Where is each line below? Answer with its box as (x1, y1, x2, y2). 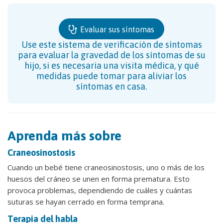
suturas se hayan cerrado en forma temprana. (7, 196, 164, 207)
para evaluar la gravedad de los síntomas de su (17, 49, 206, 60)
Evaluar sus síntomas (78, 24, 154, 34)
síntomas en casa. (76, 81, 147, 92)
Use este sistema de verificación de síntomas (21, 39, 202, 50)
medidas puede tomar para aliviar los (36, 70, 187, 81)
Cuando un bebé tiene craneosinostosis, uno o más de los (7, 162, 205, 172)
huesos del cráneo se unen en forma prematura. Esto (7, 173, 190, 184)
